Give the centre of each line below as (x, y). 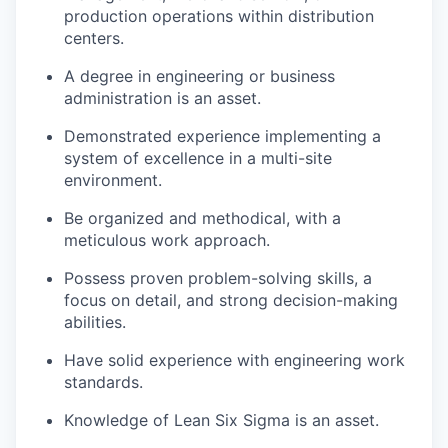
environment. (113, 179)
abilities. (95, 321)
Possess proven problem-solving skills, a (218, 277)
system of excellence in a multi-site (198, 157)
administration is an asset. (162, 97)
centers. (94, 37)
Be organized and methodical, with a (202, 217)
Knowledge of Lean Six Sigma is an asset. (221, 419)
